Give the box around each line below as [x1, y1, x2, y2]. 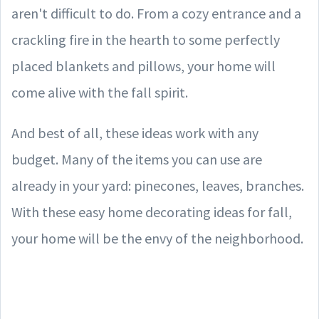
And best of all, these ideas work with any [11, 124, 258, 142]
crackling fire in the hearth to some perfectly [11, 31, 280, 48]
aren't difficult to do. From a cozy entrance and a [11, 4, 301, 22]
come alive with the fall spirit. [11, 83, 188, 101]
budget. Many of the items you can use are [11, 150, 262, 168]
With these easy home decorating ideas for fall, [11, 203, 292, 221]
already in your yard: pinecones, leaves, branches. [11, 177, 304, 194]
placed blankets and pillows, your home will [11, 57, 276, 75]
